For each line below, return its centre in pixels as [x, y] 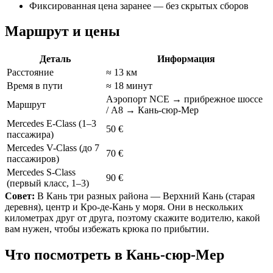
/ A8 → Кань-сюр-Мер [152, 110]
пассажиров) [33, 159]
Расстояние [30, 73]
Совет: [20, 196]
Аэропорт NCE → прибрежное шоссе [184, 99]
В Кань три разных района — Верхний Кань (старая [145, 196]
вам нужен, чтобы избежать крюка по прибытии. [107, 229]
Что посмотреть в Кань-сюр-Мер [115, 255]
